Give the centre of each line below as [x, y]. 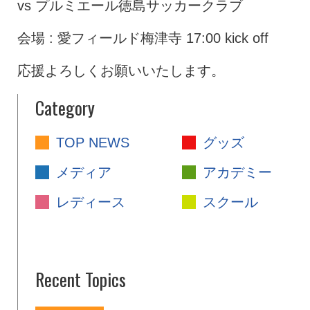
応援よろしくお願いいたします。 [121, 71]
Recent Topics [81, 279]
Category [65, 108]
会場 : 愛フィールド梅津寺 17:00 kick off [143, 38]
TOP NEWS [93, 143]
